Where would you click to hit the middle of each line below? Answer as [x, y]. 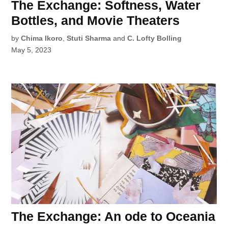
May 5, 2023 [32, 50]
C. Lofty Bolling [155, 38]
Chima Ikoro [42, 38]
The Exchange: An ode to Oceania [113, 216]
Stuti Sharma [89, 38]
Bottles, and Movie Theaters [96, 21]
